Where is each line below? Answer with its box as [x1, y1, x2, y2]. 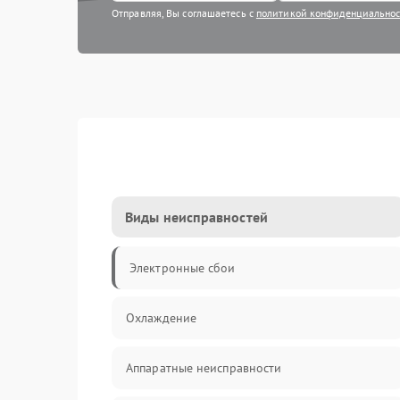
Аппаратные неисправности [126, 360, 282, 376]
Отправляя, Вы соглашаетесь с [112, 6, 256, 20]
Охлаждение [126, 310, 196, 326]
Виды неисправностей [125, 208, 268, 226]
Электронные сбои [129, 260, 236, 276]
